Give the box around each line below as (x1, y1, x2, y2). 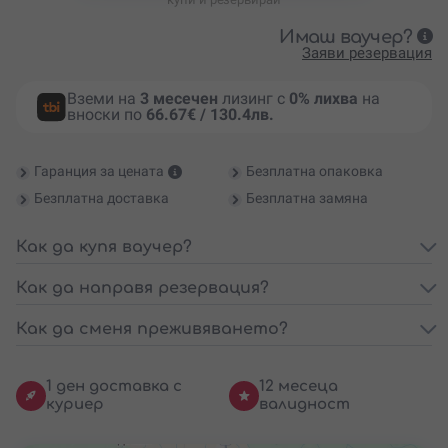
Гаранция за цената (34, 162, 164, 179)
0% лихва (288, 88, 358, 108)
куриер (46, 395, 104, 413)
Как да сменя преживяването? (16, 319, 288, 338)
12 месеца (259, 377, 338, 395)
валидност (259, 395, 350, 413)
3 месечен (139, 88, 218, 108)
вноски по (66, 104, 146, 124)
